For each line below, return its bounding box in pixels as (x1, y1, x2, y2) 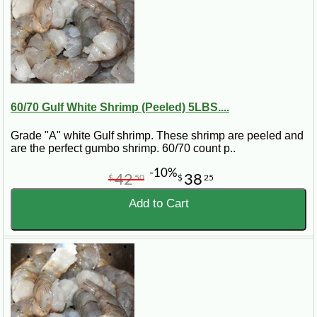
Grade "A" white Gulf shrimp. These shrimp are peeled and (11, 129, 304, 142)
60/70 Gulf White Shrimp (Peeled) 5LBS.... (11, 101, 229, 114)
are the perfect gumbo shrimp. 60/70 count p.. (11, 142, 236, 154)
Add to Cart (128, 196, 189, 210)
